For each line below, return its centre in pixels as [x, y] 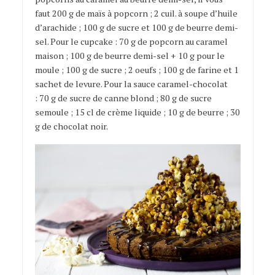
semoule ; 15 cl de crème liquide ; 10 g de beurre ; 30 [137, 112]
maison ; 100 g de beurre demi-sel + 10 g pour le [130, 55]
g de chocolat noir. [71, 126]
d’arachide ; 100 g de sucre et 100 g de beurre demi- [136, 27]
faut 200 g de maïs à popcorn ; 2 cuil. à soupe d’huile [136, 13]
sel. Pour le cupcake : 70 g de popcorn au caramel [131, 41]
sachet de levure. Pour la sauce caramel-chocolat [131, 83]
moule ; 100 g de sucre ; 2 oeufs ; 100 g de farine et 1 [137, 69]
